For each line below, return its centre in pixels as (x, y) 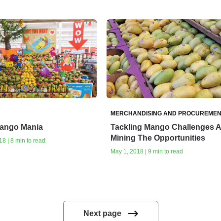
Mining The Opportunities (158, 138)
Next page (102, 214)
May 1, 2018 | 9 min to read (147, 151)
